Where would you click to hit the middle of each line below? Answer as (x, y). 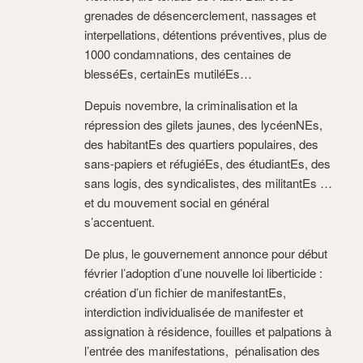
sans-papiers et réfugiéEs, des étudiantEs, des (207, 164)
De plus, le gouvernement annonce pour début (206, 254)
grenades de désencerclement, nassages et (200, 15)
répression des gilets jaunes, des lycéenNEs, (203, 125)
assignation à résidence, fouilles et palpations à (208, 331)
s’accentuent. (120, 222)
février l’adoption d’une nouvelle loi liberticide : (203, 273)
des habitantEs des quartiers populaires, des (201, 144)
